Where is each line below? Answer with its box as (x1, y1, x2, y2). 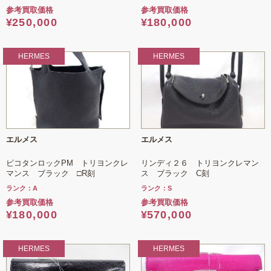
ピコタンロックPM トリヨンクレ (6, 158, 128, 168)
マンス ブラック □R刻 (6, 168, 95, 178)
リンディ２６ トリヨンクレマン (140, 158, 259, 168)
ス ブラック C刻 (140, 168, 209, 178)
